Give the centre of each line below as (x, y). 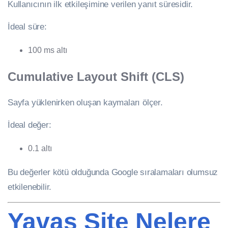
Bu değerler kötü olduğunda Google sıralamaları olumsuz (113, 172)
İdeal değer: (30, 125)
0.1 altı (40, 149)
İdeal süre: (27, 27)
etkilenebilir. (30, 187)
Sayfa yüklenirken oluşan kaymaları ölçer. (85, 103)
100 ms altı (48, 50)
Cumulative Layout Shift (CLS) (96, 77)
